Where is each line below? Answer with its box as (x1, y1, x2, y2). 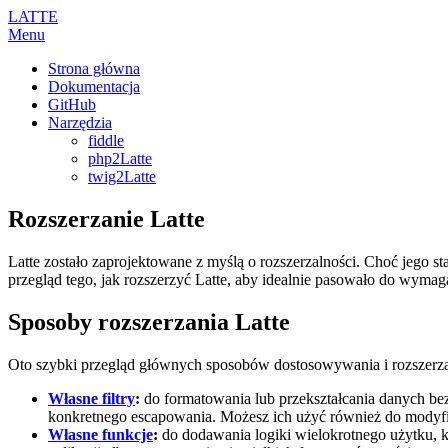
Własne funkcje (48, 425, 153, 443)
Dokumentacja (48, 78, 140, 95)
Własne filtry (48, 389, 135, 407)
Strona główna (48, 60, 140, 77)
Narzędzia (48, 114, 112, 131)
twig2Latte (88, 168, 156, 185)
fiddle (88, 132, 124, 149)
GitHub (48, 96, 96, 113)
